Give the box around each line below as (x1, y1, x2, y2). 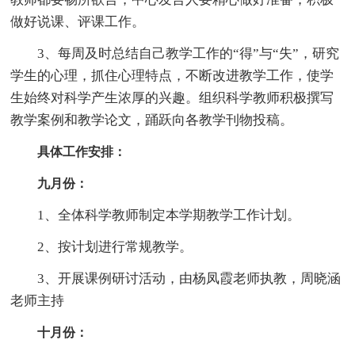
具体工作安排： (37, 144, 127, 158)
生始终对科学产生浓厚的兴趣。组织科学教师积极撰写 (10, 90, 334, 105)
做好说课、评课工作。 (10, 13, 146, 29)
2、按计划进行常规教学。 (10, 239, 193, 254)
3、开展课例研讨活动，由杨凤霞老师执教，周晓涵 (10, 270, 342, 286)
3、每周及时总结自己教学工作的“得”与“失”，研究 (10, 45, 340, 61)
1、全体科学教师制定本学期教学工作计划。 (10, 207, 301, 223)
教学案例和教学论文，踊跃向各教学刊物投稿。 (10, 112, 294, 128)
